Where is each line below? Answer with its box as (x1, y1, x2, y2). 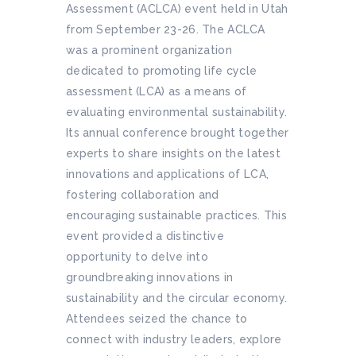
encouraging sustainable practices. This (66, 208, 287, 222)
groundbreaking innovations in (66, 270, 234, 284)
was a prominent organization (66, 43, 232, 56)
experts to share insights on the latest (66, 146, 281, 160)
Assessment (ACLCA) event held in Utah (66, 2, 288, 15)
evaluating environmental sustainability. (66, 105, 288, 118)
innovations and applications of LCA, (66, 167, 269, 180)
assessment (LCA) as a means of (66, 84, 247, 98)
